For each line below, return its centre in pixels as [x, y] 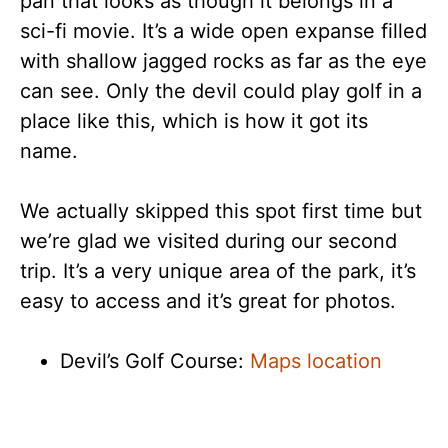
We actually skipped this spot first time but [221, 210]
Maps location [316, 360]
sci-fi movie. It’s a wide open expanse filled [223, 30]
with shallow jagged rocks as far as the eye [223, 60]
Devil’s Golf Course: [155, 360]
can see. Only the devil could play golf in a [221, 90]
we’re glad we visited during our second [208, 240]
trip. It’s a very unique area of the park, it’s [218, 270]
